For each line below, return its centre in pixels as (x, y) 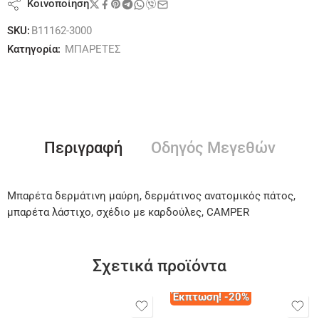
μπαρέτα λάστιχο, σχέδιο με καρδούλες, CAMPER (128, 213)
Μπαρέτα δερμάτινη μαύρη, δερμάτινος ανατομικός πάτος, (151, 197)
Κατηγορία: (34, 50)
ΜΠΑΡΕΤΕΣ (93, 50)
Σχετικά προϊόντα (159, 266)
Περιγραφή (83, 148)
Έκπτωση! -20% (211, 297)
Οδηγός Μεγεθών (213, 148)
